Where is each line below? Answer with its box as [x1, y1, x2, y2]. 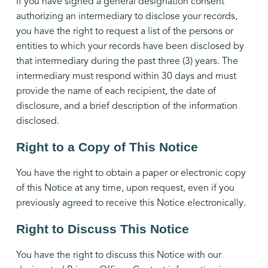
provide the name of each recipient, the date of [16, 85, 216, 98]
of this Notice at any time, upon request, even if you [16, 182, 234, 194]
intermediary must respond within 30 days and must [16, 70, 236, 83]
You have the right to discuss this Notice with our [16, 249, 221, 261]
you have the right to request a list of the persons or [16, 25, 233, 38]
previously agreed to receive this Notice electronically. [16, 197, 246, 209]
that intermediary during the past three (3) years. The [16, 55, 238, 68]
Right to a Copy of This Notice [16, 140, 198, 154]
